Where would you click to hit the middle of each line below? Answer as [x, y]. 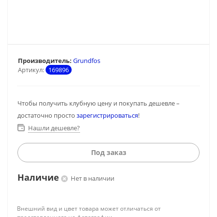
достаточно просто [47, 115]
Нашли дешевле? [54, 128]
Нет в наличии [93, 178]
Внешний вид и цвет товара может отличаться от [89, 209]
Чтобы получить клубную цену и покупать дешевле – [99, 103]
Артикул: [31, 70]
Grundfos [87, 61]
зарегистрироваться [107, 115]
